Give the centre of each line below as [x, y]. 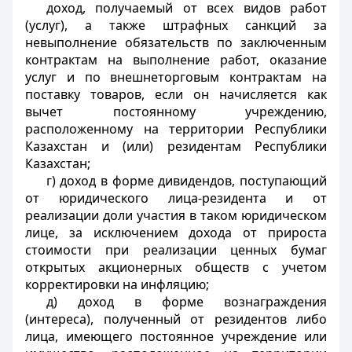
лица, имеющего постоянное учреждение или [176, 336]
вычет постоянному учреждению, [176, 112]
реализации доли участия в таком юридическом [176, 215]
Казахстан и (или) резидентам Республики [176, 146]
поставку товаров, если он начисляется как [176, 94]
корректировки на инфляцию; [117, 284]
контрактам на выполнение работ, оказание [176, 60]
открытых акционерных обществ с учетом [176, 267]
